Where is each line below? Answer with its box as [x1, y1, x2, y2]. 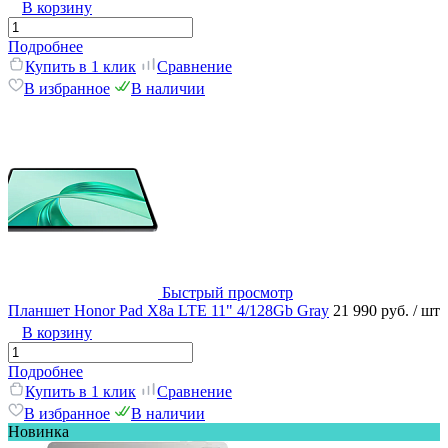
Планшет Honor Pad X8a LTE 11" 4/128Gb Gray [8, 301, 329, 319]
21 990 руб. [333, 301, 413, 319]
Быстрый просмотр [162, 283, 293, 301]
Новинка [8, 422, 69, 440]
